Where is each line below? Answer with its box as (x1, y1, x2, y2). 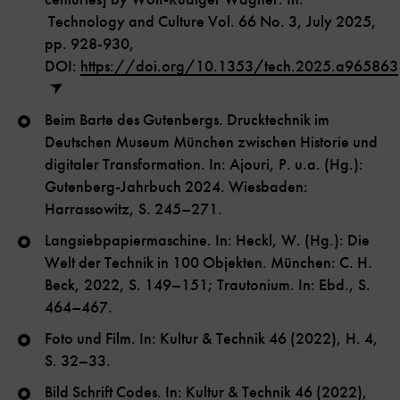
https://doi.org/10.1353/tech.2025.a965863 (80, 56, 398, 77)
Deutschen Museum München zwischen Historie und (45, 132, 378, 153)
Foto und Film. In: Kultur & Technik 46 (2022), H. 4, (45, 329, 379, 349)
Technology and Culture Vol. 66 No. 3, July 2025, (45, 12, 377, 32)
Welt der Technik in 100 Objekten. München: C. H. (45, 253, 372, 273)
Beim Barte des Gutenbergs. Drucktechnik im (45, 110, 329, 130)
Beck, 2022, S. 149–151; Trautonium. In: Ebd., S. (45, 275, 371, 296)
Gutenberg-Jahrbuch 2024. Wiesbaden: (45, 177, 308, 197)
